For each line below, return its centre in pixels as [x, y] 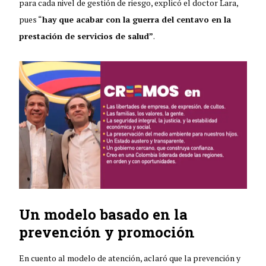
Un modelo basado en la [104, 214]
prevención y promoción [107, 232]
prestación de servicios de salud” [86, 36]
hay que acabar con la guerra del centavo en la [137, 19]
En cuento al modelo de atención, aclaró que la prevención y [130, 258]
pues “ [31, 19]
